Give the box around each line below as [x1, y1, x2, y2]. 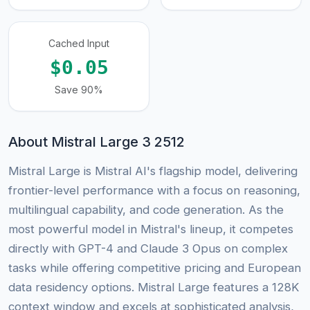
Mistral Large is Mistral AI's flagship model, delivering [8, 164, 298, 179]
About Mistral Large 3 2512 [8, 134, 185, 151]
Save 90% [55, 84, 103, 96]
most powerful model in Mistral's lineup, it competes [8, 222, 293, 237]
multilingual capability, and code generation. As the [8, 203, 284, 217]
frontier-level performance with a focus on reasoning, [8, 183, 300, 198]
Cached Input [48, 37, 109, 50]
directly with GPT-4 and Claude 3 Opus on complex [8, 241, 288, 256]
